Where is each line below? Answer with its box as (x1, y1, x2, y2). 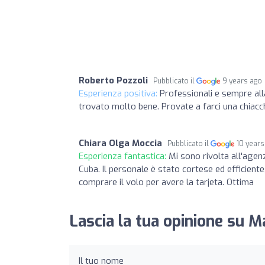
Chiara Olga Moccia (79, 137, 162, 149)
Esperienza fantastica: (79, 150, 169, 162)
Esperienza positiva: (79, 87, 160, 99)
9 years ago (222, 76, 263, 86)
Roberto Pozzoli (79, 74, 148, 86)
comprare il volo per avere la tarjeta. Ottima (79, 176, 254, 188)
